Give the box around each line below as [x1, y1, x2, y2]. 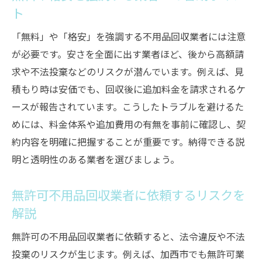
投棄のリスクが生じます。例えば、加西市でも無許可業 [12, 247, 244, 261]
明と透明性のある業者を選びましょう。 [12, 152, 180, 166]
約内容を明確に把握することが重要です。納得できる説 [12, 135, 244, 149]
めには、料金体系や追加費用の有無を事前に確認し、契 [12, 117, 246, 131]
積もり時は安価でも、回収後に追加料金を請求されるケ [12, 82, 246, 96]
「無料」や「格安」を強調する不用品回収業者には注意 [12, 29, 246, 43]
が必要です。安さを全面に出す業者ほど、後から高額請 [12, 47, 244, 61]
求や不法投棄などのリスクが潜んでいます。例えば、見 [12, 64, 244, 78]
